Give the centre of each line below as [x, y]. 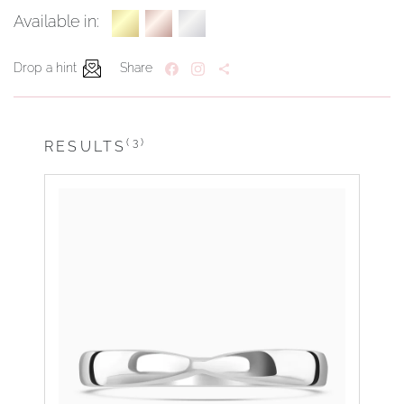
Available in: [56, 22]
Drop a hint [45, 68]
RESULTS [86, 147]
